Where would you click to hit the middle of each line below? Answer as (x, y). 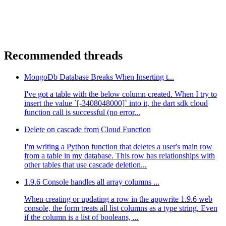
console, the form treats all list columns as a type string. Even (121, 208)
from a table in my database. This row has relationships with (120, 156)
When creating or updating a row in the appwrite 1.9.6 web (118, 199)
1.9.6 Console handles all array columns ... (92, 182)
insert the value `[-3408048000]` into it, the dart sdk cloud (116, 103)
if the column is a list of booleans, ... (81, 217)
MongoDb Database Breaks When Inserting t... (99, 77)
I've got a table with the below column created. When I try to (121, 94)
